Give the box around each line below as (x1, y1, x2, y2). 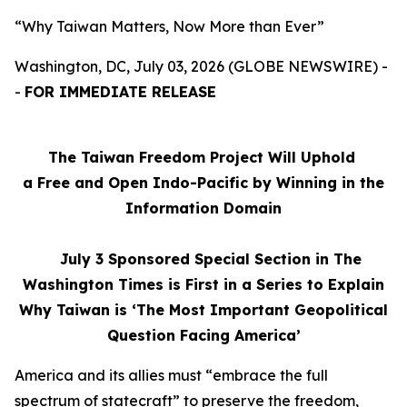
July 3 (45, 250, 108, 268)
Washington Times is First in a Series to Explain (23, 275, 384, 293)
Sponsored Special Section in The (107, 250, 362, 268)
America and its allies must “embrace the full (15, 366, 328, 384)
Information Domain (125, 199, 282, 217)
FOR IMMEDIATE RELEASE (25, 83, 216, 101)
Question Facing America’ (106, 326, 301, 344)
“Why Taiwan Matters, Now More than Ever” (15, 17, 324, 35)
